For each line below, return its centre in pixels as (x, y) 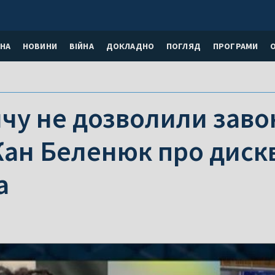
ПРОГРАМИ (235, 46)
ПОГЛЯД (183, 46)
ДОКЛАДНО (130, 46)
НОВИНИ (40, 46)
